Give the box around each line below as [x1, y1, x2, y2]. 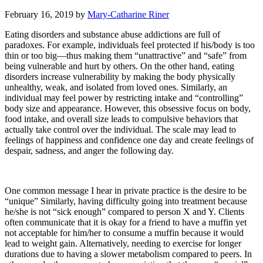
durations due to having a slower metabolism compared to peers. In [5, 249, 252, 259]
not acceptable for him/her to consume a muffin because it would [5, 228, 244, 238]
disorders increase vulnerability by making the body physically [5, 72, 235, 82]
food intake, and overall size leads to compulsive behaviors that [5, 114, 238, 124]
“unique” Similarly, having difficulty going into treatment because [5, 196, 247, 207]
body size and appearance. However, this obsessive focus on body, [5, 103, 251, 114]
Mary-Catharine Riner [87, 9, 169, 20]
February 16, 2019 [5, 9, 73, 20]
